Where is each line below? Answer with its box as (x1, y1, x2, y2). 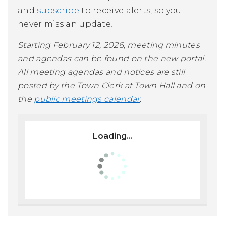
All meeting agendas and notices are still (18, 67, 185, 77)
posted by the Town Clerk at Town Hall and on (18, 81, 206, 91)
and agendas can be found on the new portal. (18, 54, 206, 64)
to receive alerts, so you (81, 6, 182, 16)
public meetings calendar (34, 94, 140, 104)
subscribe (37, 6, 79, 16)
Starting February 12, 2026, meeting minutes (18, 40, 200, 50)
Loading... (92, 131, 133, 141)
